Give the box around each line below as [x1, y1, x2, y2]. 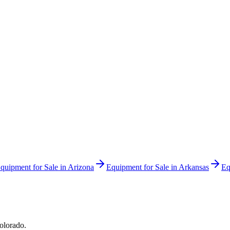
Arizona [68, 163, 94, 172]
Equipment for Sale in [106, 163, 179, 172]
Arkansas [179, 163, 209, 172]
